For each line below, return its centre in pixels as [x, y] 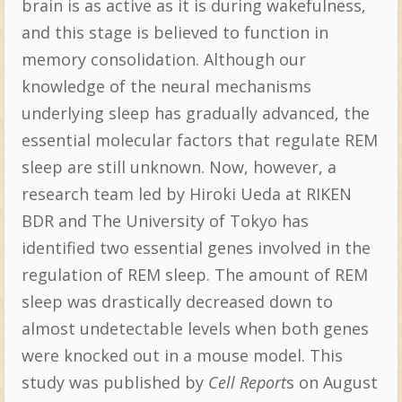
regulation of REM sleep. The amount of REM [194, 274]
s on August [332, 382]
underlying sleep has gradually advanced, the [195, 113]
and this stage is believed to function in [175, 32]
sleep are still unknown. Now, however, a [179, 166]
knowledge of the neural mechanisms [166, 86]
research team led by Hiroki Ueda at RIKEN [186, 193]
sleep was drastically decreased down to [177, 301]
